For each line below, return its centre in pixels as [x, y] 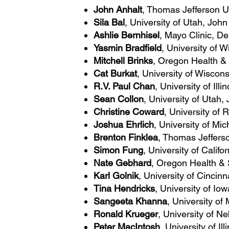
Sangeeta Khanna [130, 201]
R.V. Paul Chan [124, 86]
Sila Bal [109, 22]
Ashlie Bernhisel [127, 35]
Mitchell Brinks [123, 61]
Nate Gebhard [122, 163]
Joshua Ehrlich [124, 124]
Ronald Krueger [126, 214]
